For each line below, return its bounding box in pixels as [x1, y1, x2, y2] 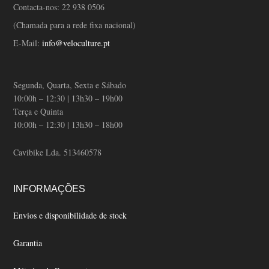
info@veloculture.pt [42, 37, 110, 49]
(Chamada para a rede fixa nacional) [13, 19, 136, 31]
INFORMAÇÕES [13, 184, 86, 195]
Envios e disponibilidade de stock [13, 210, 127, 222]
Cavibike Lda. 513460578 [13, 147, 102, 159]
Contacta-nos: [13, 1, 62, 13]
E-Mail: [13, 37, 43, 49]
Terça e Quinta [13, 106, 64, 118]
